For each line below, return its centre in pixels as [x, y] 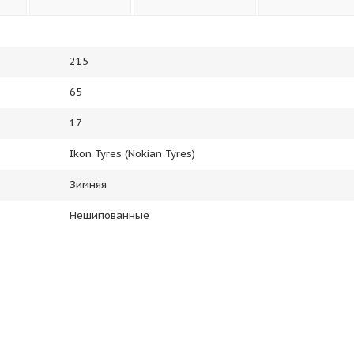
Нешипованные [109, 215]
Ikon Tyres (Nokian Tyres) [132, 154]
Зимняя [88, 185]
